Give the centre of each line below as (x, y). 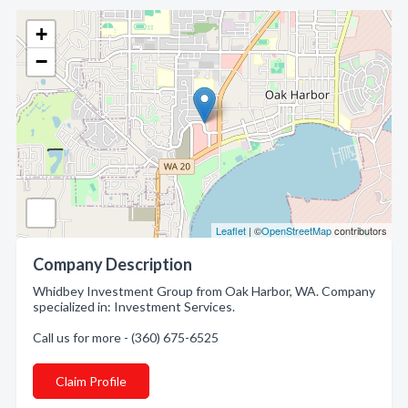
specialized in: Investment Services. (134, 306)
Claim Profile (91, 381)
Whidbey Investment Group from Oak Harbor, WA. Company (204, 291)
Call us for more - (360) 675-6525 (126, 337)
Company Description (112, 264)
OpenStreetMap (296, 230)
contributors (359, 230)
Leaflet (231, 230)
